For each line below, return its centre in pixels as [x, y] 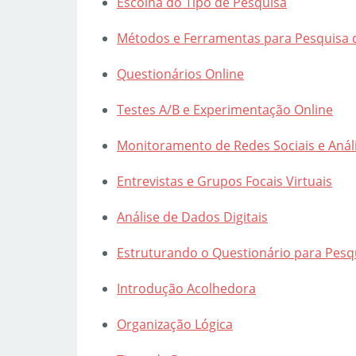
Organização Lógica [175, 324]
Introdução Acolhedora [186, 288]
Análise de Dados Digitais [192, 217]
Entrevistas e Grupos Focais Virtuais [224, 181]
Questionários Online [180, 74]
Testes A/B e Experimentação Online [225, 110]
